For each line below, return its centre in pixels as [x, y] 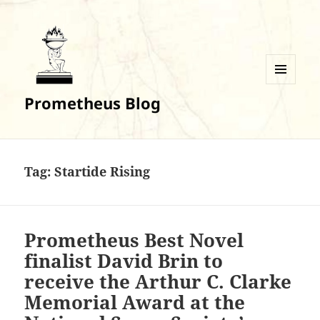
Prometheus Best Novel [134, 240]
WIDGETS [286, 114]
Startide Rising [102, 172]
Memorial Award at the [135, 302]
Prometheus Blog [93, 103]
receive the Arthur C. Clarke [158, 282]
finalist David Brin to [124, 261]
